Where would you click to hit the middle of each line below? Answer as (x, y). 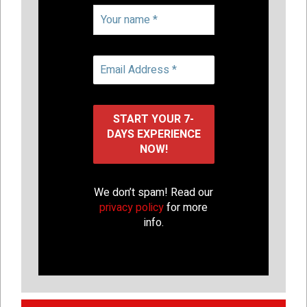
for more (186, 207)
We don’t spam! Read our (153, 192)
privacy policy (132, 207)
